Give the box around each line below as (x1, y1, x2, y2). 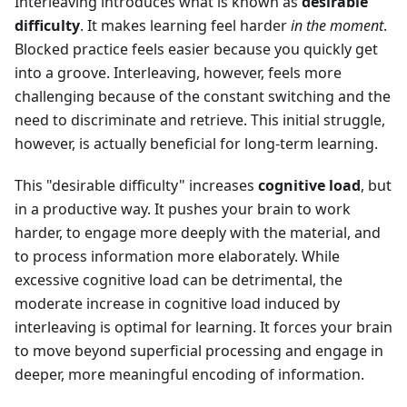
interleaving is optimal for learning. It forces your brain (15, 317, 392, 338)
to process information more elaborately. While (15, 246, 340, 267)
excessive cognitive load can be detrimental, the (15, 270, 342, 291)
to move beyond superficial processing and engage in (15, 341, 383, 362)
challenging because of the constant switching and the (15, 86, 391, 107)
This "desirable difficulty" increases (15, 175, 258, 196)
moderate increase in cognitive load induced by (15, 293, 340, 314)
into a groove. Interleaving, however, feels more (15, 63, 342, 84)
